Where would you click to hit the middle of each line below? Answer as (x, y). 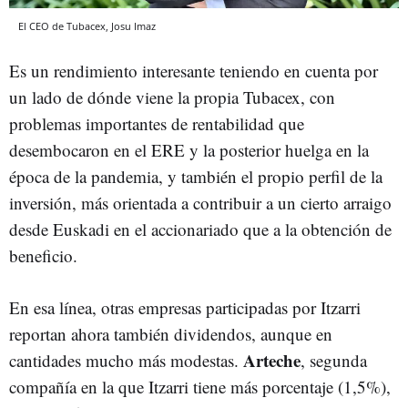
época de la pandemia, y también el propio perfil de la (196, 176)
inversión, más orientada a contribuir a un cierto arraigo (200, 202)
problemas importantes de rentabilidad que (157, 123)
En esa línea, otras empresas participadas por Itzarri (185, 307)
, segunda (334, 360)
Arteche (272, 360)
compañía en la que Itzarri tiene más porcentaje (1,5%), (200, 386)
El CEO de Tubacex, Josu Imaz (87, 25)
